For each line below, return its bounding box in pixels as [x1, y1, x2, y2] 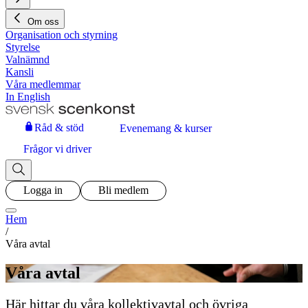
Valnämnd [5, 53, 49, 65]
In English [5, 90, 50, 102]
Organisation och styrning [5, 28, 118, 41]
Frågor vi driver [23, 142, 91, 155]
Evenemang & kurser [120, 122, 212, 135]
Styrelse [5, 41, 40, 53]
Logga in [23, 184, 63, 197]
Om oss [27, 16, 59, 27]
